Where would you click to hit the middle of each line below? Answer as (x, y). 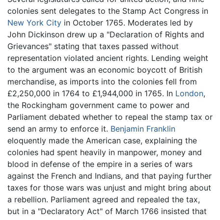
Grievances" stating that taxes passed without (93, 46)
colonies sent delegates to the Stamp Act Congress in (108, 11)
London (189, 93)
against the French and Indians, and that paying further (110, 176)
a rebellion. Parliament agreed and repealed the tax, (104, 199)
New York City (34, 22)
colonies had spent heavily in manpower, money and (105, 152)
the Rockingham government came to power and (98, 105)
